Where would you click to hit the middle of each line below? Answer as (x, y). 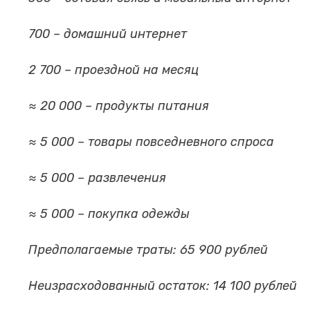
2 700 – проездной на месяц (114, 70)
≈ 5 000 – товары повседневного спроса (152, 142)
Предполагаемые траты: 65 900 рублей (148, 250)
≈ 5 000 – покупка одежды (109, 214)
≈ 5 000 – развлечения (98, 178)
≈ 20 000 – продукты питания (119, 106)
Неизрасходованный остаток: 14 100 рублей (163, 286)
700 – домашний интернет (108, 34)
